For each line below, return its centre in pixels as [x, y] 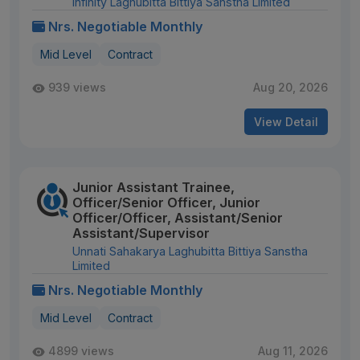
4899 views [81, 351]
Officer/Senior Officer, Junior [166, 202]
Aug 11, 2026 [293, 351]
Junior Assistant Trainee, [153, 187]
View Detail [286, 122]
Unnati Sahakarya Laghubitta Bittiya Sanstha [190, 251]
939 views [77, 87]
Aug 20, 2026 [290, 87]
